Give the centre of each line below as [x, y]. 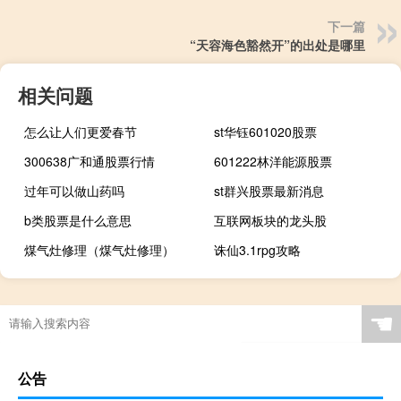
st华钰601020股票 [266, 132]
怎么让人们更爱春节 [81, 132]
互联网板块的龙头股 [271, 221]
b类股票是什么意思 [78, 221]
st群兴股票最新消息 [269, 191]
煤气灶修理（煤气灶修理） [99, 250]
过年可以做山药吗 [74, 191]
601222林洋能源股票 [273, 162]
